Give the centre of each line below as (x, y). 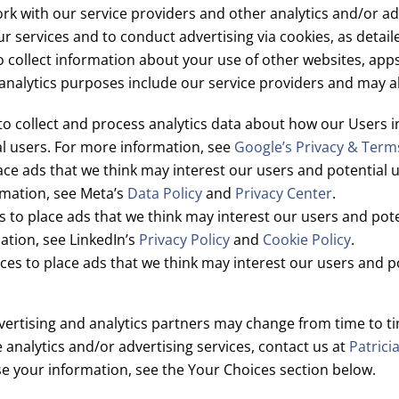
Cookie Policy (307, 240)
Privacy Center (284, 193)
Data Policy (165, 193)
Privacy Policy (184, 240)
